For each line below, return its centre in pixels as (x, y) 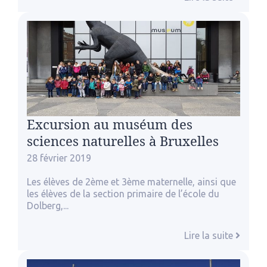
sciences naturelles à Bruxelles (123, 141)
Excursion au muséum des (110, 124)
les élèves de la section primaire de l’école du (123, 193)
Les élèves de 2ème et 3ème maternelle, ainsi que (131, 181)
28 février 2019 (59, 158)
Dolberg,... (48, 205)
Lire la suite (210, 235)
